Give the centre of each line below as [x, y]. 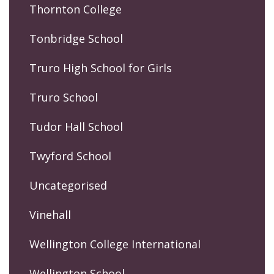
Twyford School [70, 156]
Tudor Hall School [76, 127]
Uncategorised [68, 186]
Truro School [64, 98]
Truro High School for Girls [101, 68]
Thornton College [76, 9]
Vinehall [50, 215]
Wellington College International [115, 244]
